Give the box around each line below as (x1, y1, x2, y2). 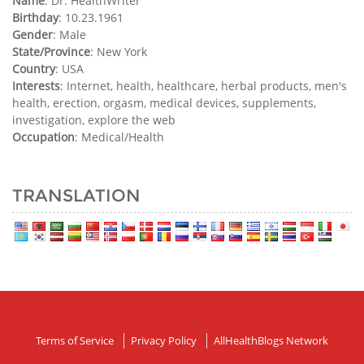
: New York (90, 43, 147, 59)
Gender (12, 26, 53, 42)
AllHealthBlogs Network (214, 332, 328, 348)
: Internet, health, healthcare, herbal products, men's (60, 77, 347, 93)
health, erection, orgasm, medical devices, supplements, (12, 94, 316, 110)
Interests (12, 77, 60, 93)
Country (12, 60, 55, 76)
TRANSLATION (12, 184, 141, 206)
